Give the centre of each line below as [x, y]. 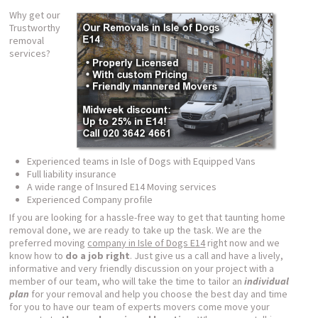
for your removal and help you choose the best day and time [159, 294]
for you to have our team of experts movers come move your [140, 306]
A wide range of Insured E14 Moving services [122, 186]
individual [267, 281]
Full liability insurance [72, 174]
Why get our [35, 15]
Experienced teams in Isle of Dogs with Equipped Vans [142, 161]
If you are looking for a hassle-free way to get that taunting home [148, 217]
